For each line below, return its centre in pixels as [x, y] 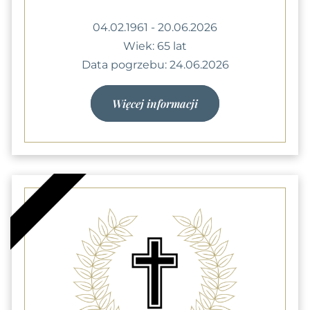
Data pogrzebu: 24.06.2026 [155, 64]
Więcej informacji [155, 103]
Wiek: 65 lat [155, 46]
